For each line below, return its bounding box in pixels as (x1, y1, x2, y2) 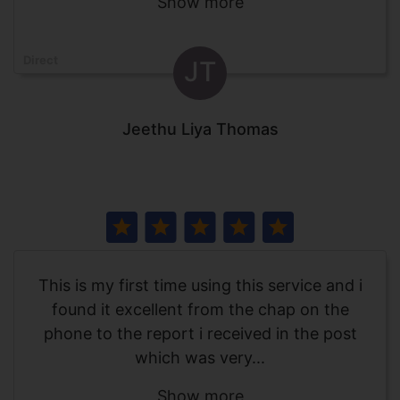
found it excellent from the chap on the (51, 300, 349, 319)
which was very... (135, 348, 265, 367)
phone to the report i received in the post (43, 324, 357, 343)
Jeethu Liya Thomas (121, 120, 279, 138)
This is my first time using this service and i (37, 276, 362, 295)
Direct (23, 53, 58, 67)
